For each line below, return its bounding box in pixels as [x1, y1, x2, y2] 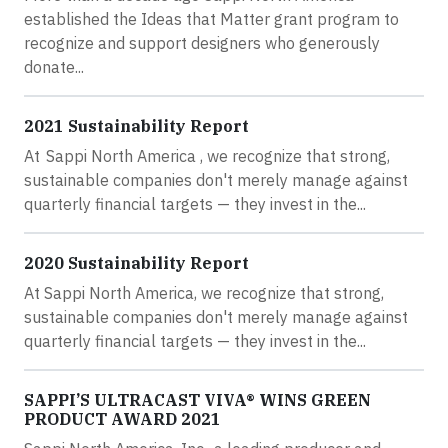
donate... [24, 56, 84, 77]
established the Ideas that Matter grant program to [24, 8, 399, 29]
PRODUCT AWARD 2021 [24, 408, 221, 429]
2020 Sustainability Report [24, 252, 249, 273]
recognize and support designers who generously [24, 32, 380, 53]
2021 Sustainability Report [24, 115, 249, 136]
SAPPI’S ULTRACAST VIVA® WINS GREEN [24, 389, 371, 410]
